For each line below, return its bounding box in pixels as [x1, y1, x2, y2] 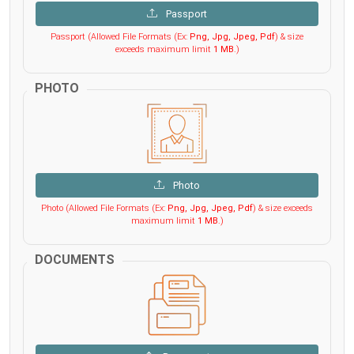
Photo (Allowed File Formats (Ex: [41, 202, 168, 213]
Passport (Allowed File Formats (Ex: [51, 31, 190, 42]
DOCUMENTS [35, 251, 115, 267]
